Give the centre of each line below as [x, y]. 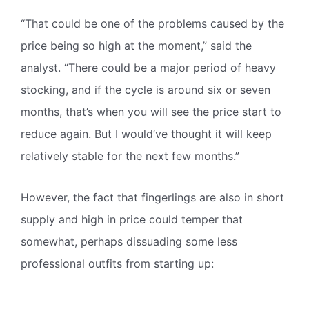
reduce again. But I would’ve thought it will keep [146, 133]
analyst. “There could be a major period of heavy [148, 67]
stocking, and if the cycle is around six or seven [146, 89]
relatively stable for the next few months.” [130, 156]
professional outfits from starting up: [117, 263]
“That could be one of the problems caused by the [152, 23]
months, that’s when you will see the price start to [151, 111]
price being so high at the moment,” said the [136, 45]
